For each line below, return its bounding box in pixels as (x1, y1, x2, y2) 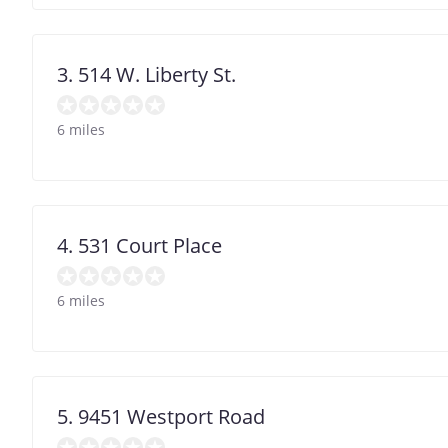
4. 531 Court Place (57, 231, 222, 259)
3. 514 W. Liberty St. (57, 60, 236, 88)
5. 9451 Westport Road (57, 402, 265, 430)
